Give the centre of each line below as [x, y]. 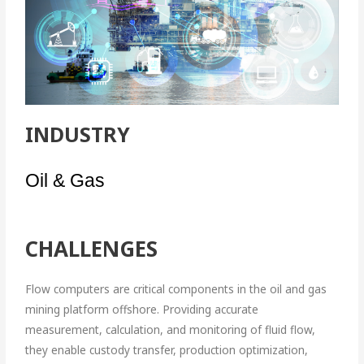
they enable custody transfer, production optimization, [167, 349]
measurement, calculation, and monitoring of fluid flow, [171, 329]
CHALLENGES [92, 248]
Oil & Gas [65, 180]
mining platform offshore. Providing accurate [142, 309]
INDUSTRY [81, 134]
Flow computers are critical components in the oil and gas [176, 288]
